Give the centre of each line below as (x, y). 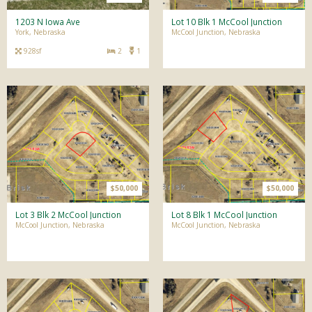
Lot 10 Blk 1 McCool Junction (227, 22)
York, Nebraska (40, 32)
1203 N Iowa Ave (48, 22)
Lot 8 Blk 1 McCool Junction (224, 214)
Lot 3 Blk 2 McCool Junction (68, 214)
